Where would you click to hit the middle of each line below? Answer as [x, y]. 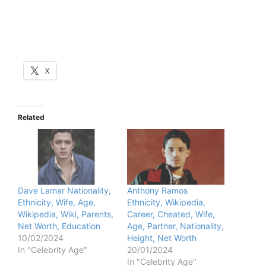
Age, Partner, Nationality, [175, 226]
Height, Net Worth [162, 238]
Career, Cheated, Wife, [171, 214]
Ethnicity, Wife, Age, [57, 202]
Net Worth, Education [59, 226]
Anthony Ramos [157, 191]
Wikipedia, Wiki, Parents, [66, 214]
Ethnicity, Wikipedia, [166, 202]
